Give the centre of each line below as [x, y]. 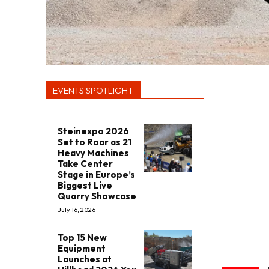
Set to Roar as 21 [95, 142]
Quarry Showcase [97, 196]
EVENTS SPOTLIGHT [93, 90]
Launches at [85, 259]
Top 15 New [82, 237]
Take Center [85, 163]
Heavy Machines [93, 153]
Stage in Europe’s [96, 174]
